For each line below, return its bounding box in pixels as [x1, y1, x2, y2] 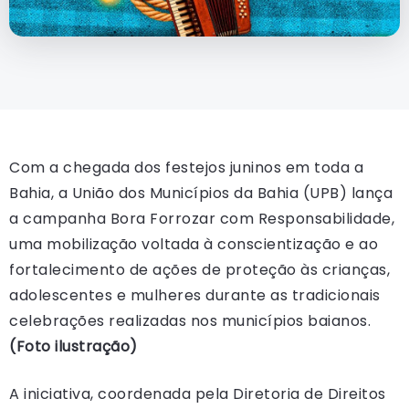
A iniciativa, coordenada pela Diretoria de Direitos [9, 383, 386, 404]
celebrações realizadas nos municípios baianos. [9, 309, 371, 331]
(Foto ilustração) [9, 335, 138, 357]
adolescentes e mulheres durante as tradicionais [9, 284, 381, 306]
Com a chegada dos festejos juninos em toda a [9, 156, 363, 178]
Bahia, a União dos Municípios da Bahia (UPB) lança [9, 182, 393, 204]
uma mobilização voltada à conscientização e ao [9, 233, 378, 255]
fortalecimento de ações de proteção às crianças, [9, 258, 390, 280]
